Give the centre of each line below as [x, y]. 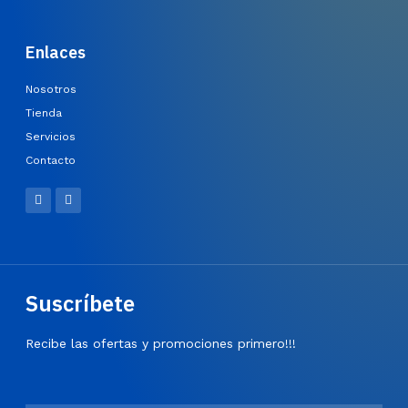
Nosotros [51, 90]
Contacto [51, 161]
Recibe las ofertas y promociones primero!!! [161, 344]
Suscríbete [80, 304]
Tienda [44, 113]
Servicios [51, 137]
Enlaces [56, 53]
